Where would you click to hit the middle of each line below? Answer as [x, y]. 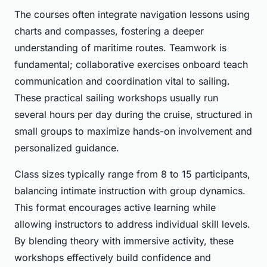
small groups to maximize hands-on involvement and [133, 131]
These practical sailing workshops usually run [116, 98]
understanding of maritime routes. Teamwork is [120, 48]
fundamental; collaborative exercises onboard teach [131, 65]
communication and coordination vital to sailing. [122, 81]
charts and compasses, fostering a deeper [109, 31]
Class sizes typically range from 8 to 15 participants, [132, 174]
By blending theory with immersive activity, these [124, 241]
